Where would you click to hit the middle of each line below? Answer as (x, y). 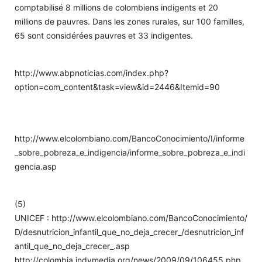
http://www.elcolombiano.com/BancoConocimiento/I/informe (130, 138)
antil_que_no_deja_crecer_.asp (72, 246)
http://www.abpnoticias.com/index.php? (92, 73)
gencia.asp (36, 166)
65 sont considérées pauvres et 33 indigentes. (104, 35)
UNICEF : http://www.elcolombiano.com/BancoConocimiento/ (131, 218)
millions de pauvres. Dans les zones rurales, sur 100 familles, (130, 21)
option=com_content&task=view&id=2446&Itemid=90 (117, 87)
